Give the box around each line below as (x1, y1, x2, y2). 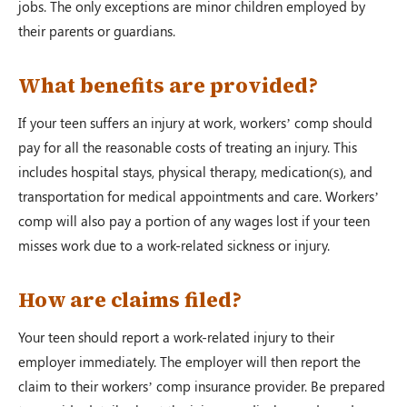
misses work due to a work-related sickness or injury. (18, 235, 330, 254)
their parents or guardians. (18, 21, 175, 40)
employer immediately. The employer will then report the (18, 352, 361, 371)
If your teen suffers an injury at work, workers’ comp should (18, 113, 372, 132)
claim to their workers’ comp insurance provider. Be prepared (18, 376, 385, 395)
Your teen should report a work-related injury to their (18, 327, 334, 346)
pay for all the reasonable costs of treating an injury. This (18, 137, 357, 156)
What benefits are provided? (18, 70, 318, 100)
